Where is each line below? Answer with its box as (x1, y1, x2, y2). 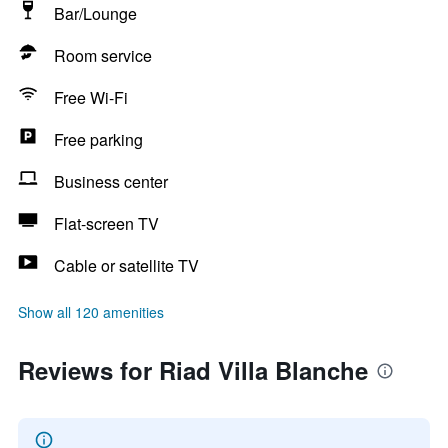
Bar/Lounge (54, 2, 137, 25)
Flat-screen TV (54, 212, 159, 235)
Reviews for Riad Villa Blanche (18, 353, 368, 387)
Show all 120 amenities (18, 302, 164, 322)
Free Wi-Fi (54, 86, 128, 109)
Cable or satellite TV (54, 254, 199, 277)
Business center (54, 170, 168, 193)
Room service (54, 44, 152, 67)
